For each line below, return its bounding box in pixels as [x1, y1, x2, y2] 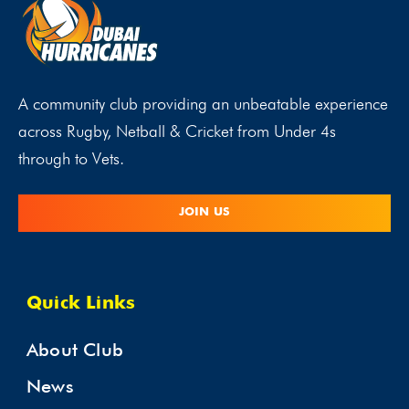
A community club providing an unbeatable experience [18, 93, 388, 113]
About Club [26, 339, 123, 361]
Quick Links [26, 295, 136, 313]
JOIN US [179, 206, 230, 219]
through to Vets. [18, 148, 124, 168]
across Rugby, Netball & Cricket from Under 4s [18, 121, 336, 141]
